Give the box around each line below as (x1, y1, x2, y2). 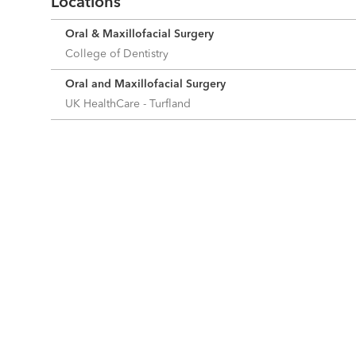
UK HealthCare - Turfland (65, 98, 197, 110)
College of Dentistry (65, 48, 175, 60)
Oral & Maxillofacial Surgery (65, 28, 214, 40)
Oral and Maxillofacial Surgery (65, 78, 226, 90)
